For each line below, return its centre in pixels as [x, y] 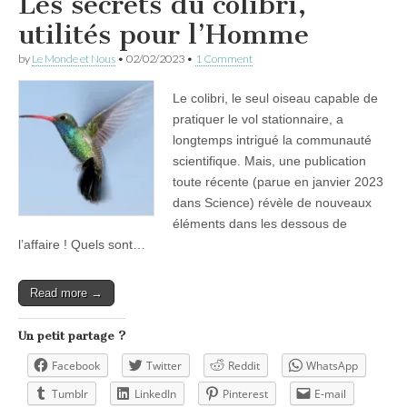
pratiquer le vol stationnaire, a [258, 119]
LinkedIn [155, 393]
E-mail [330, 393]
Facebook [76, 365]
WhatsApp [332, 365]
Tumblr [70, 393]
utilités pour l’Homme [164, 34]
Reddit [244, 365]
